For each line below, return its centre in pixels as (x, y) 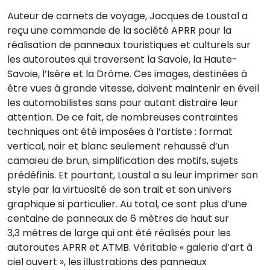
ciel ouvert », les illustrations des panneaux (107, 262)
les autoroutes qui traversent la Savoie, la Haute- (122, 59)
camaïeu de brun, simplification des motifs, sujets (123, 161)
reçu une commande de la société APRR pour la (119, 30)
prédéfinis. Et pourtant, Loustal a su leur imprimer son (133, 175)
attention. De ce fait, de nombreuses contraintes (123, 117)
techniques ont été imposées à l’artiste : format (120, 132)
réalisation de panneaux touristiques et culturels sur (129, 45)
